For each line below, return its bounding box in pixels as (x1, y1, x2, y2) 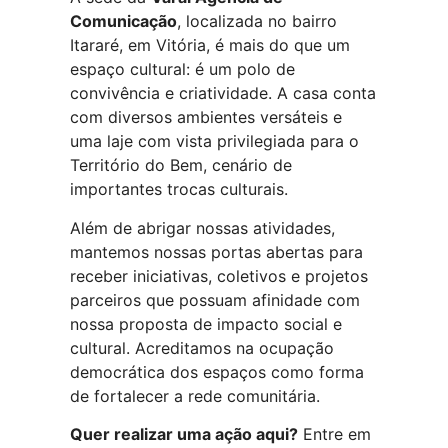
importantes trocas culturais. (70, 179, 288, 200)
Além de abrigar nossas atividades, (70, 217, 335, 238)
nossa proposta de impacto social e (70, 313, 342, 334)
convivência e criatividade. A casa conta (70, 83, 376, 104)
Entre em (298, 424, 371, 445)
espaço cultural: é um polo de (70, 59, 295, 80)
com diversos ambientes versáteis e (70, 107, 342, 128)
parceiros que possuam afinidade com (70, 289, 360, 310)
